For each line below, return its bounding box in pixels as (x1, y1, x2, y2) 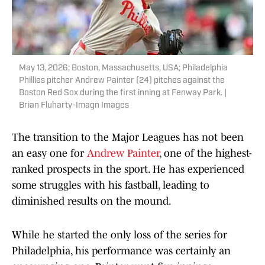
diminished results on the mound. (12, 195, 172, 208)
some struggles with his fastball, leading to (12, 179, 209, 192)
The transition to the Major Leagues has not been (12, 131, 244, 144)
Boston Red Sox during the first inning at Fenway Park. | (19, 89, 227, 98)
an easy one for (12, 147, 87, 160)
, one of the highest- (159, 147, 252, 160)
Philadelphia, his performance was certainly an (12, 245, 231, 257)
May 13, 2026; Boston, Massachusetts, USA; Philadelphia (19, 64, 228, 73)
